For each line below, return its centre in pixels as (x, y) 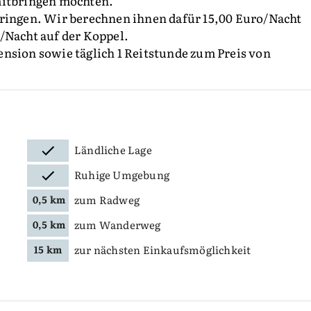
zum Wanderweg (118, 224)
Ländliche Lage (113, 149)
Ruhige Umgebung (122, 174)
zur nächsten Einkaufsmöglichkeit (163, 249)
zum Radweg (107, 199)
